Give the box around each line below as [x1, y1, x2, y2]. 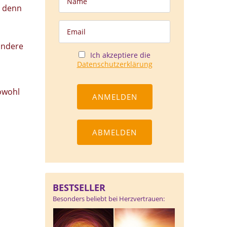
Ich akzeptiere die [88, 50, 150, 60]
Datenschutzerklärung [77, 59, 153, 69]
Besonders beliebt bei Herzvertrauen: [53, 194, 165, 203]
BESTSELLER [53, 181, 105, 194]
